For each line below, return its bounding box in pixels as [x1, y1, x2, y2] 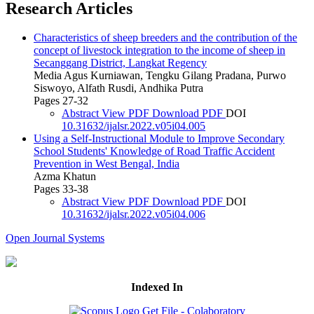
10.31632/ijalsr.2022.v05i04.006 [62, 208, 205, 221]
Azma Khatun [34, 170, 96, 183]
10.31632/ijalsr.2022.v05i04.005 [62, 120, 205, 132]
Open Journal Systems [6, 232, 104, 245]
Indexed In [131, 281, 183, 294]
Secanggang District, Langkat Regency [34, 57, 207, 69]
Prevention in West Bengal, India [34, 158, 179, 170]
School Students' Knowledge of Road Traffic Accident [34, 145, 275, 158]
